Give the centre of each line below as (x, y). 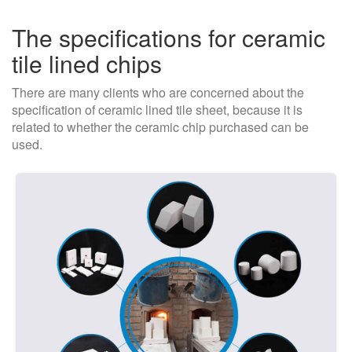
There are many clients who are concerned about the (158, 93)
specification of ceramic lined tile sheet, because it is (157, 110)
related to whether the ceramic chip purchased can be (160, 127)
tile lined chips (87, 64)
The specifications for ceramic (169, 38)
